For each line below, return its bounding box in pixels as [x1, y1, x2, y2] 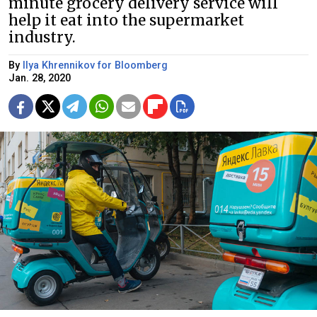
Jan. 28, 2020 [8, 71, 71, 84]
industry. [8, 28, 76, 47]
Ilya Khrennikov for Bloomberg [23, 59, 168, 71]
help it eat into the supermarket [8, 11, 244, 30]
